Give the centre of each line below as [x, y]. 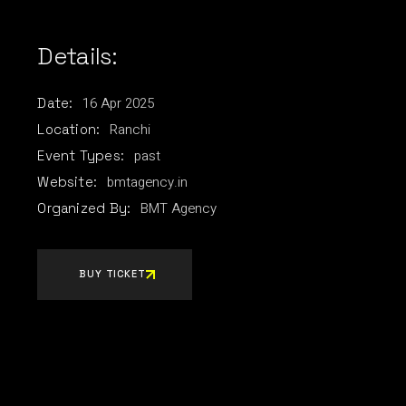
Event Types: [81, 155]
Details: [77, 56]
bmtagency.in [148, 182]
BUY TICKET [112, 274]
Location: [69, 129]
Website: [68, 182]
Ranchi [130, 130]
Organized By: [84, 208]
